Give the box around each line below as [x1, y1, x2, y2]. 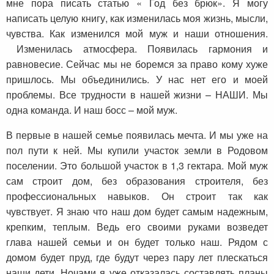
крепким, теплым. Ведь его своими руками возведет [6, 220, 268, 234]
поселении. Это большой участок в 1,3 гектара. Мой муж [6, 158, 268, 173]
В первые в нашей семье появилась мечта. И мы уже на [6, 128, 268, 143]
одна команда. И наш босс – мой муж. [6, 103, 177, 117]
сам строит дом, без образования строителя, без [6, 174, 268, 188]
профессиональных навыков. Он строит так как [6, 189, 268, 204]
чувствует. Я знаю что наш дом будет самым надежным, [6, 204, 268, 219]
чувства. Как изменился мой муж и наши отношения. [6, 26, 268, 41]
